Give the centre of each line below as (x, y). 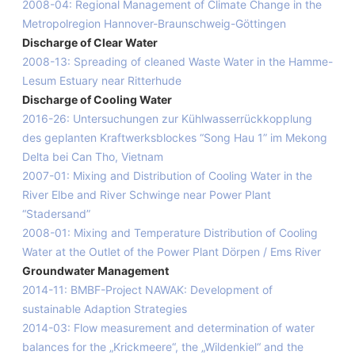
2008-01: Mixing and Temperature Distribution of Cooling (170, 233)
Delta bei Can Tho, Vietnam (93, 157)
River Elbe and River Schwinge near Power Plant (147, 195)
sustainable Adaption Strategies (105, 309)
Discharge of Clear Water (90, 42)
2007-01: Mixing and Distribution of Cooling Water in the (167, 176)
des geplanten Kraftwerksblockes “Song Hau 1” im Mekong (175, 137)
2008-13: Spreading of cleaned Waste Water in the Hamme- (177, 61)
